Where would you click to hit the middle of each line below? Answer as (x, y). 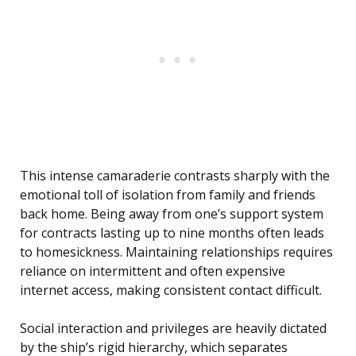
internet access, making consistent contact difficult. (171, 290)
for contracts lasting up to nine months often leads (172, 233)
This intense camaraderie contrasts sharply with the (175, 176)
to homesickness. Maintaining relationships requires (176, 252)
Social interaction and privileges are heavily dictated (173, 329)
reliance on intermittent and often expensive (153, 271)
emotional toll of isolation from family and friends (168, 195)
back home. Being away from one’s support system (172, 214)
